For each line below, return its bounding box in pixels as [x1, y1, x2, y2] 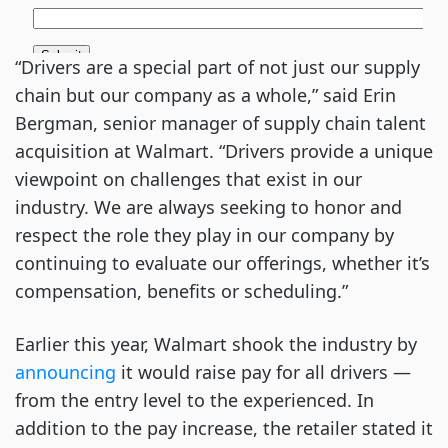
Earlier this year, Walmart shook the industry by [15, 332, 417, 357]
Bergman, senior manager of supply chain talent [15, 111, 426, 136]
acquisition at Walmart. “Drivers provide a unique [15, 139, 433, 164]
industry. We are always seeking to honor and [15, 195, 402, 220]
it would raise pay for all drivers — [116, 360, 411, 385]
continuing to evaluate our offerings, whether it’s [15, 251, 430, 276]
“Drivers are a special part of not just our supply [15, 55, 420, 80]
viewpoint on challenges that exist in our [15, 167, 362, 192]
